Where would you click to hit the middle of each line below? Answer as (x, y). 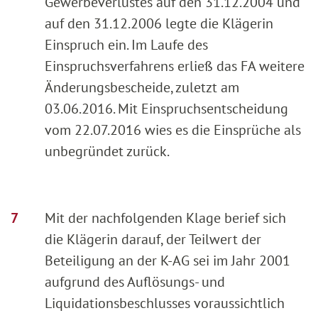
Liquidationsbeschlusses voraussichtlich (165, 303)
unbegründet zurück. (107, 151)
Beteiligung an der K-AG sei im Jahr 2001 (168, 260)
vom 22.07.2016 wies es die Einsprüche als (173, 130)
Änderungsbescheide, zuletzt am (142, 87)
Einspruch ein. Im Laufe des (126, 44)
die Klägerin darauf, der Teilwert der (153, 239)
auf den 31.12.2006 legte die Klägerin (159, 23)
